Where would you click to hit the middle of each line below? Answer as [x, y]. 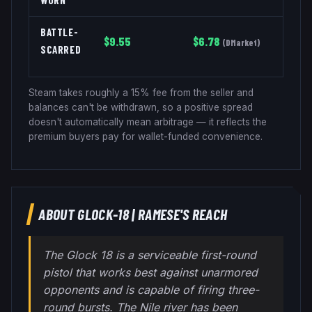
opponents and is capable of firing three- [151, 289]
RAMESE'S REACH [182, 213]
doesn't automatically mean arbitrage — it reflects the [148, 122]
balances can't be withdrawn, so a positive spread [141, 107]
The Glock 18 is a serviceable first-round [149, 255]
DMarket [241, 42]
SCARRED [61, 49]
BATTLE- [60, 32]
